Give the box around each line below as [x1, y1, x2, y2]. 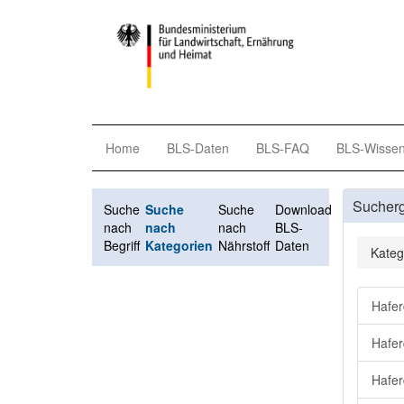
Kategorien [145, 235, 213, 254]
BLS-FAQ [256, 138, 309, 157]
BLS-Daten [167, 138, 229, 157]
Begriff [104, 235, 140, 254]
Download [275, 199, 332, 218]
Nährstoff [218, 235, 270, 254]
